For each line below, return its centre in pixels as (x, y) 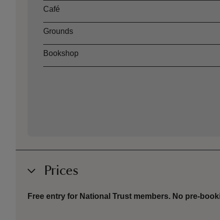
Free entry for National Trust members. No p (109, 196)
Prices (61, 171)
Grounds (58, 31)
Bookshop (61, 54)
